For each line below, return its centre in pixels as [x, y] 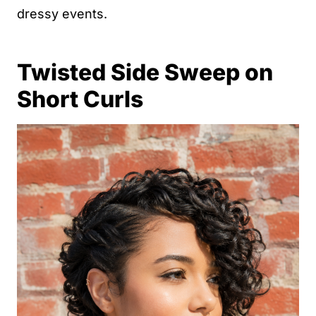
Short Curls [80, 99]
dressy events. [62, 14]
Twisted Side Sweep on [145, 72]
